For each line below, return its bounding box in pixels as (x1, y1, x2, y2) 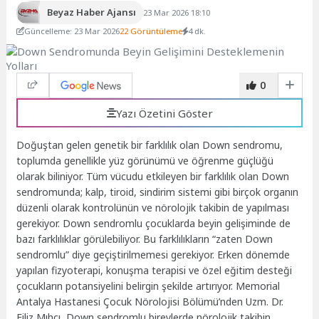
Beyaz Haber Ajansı (46, 6, 136, 19)
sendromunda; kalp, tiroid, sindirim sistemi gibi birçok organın (16, 185, 299, 199)
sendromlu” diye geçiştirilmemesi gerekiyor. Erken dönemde (16, 248, 291, 262)
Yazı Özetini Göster (115, 105, 213, 120)
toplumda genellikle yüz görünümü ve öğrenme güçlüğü (16, 154, 274, 168)
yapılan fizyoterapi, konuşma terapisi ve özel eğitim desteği (16, 263, 293, 278)
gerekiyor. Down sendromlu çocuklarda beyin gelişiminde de (16, 216, 291, 231)
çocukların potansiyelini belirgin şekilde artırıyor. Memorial (16, 279, 281, 293)
